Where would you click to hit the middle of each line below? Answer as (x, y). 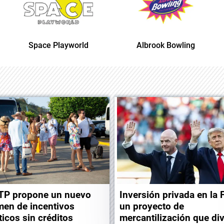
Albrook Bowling (79, 45)
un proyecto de (152, 206)
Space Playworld (187, 45)
